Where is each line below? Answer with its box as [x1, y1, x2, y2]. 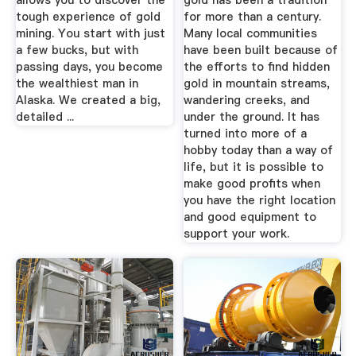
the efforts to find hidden [184, 59, 331, 75]
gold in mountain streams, [184, 75, 331, 92]
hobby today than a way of [184, 142, 334, 159]
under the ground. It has [184, 109, 320, 126]
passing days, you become [15, 59, 163, 75]
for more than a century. [184, 9, 322, 25]
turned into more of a [184, 126, 308, 142]
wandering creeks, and [184, 92, 311, 109]
